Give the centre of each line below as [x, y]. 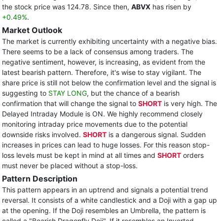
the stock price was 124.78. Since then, [67, 7]
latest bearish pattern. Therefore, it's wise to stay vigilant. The [102, 72]
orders [192, 155]
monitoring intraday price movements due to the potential [95, 124]
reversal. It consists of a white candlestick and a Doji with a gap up [110, 200]
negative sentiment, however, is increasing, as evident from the [104, 62]
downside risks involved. [42, 134]
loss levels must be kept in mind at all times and [80, 155]
